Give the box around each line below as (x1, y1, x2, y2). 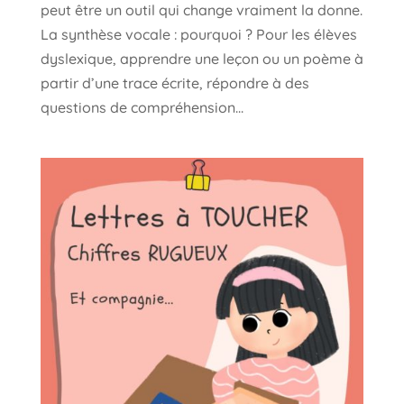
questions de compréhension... (40, 97, 243, 116)
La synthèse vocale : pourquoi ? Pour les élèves (40, 24, 357, 43)
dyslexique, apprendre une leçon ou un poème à (40, 49, 363, 68)
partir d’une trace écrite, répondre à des (40, 73, 309, 92)
